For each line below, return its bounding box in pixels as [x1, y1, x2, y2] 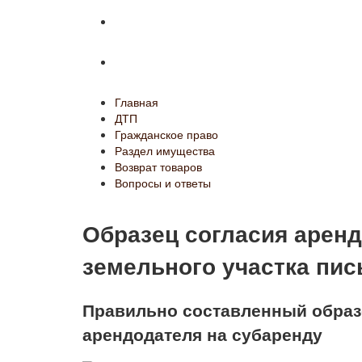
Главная [115, 94, 158, 110]
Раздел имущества [115, 142, 215, 158]
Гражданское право [115, 126, 218, 142]
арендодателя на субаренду [82, 321, 322, 346]
